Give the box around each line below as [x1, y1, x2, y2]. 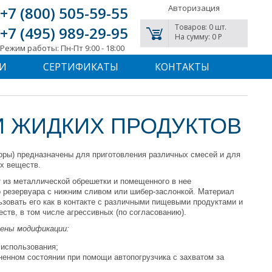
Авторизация [168, 2, 220, 13]
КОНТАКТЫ [154, 60, 209, 73]
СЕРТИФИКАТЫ [42, 60, 118, 73]
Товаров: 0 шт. [175, 22, 226, 32]
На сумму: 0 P [175, 32, 222, 42]
